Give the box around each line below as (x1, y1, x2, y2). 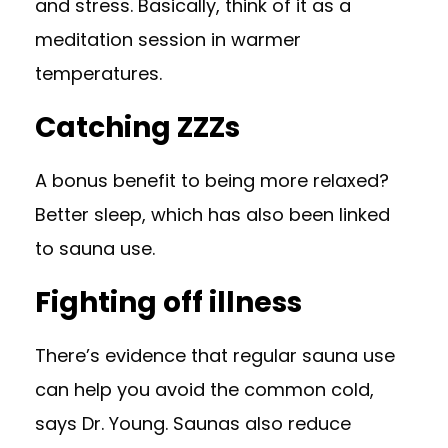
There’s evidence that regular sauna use (35, 343, 395, 368)
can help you (35, 377, 155, 402)
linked (339, 202, 390, 227)
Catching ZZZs (35, 108, 240, 147)
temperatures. (35, 61, 162, 86)
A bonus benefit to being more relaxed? (35, 168, 389, 193)
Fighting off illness (35, 283, 302, 322)
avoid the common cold (155, 377, 370, 402)
